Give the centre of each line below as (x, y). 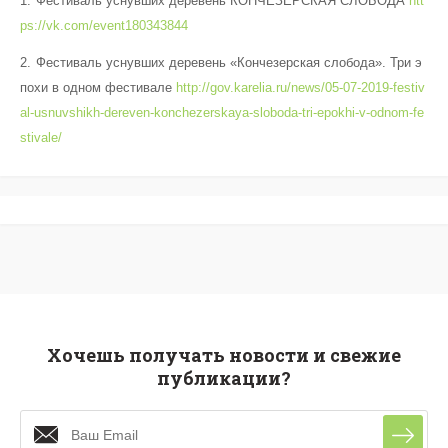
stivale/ (41, 137)
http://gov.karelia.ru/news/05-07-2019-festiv (300, 87)
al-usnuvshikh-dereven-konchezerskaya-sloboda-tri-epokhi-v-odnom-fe (222, 112)
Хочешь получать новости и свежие (224, 354)
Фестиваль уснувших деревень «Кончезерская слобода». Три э (229, 62)
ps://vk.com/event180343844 (104, 25)
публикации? (224, 377)
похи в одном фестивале (98, 87)
